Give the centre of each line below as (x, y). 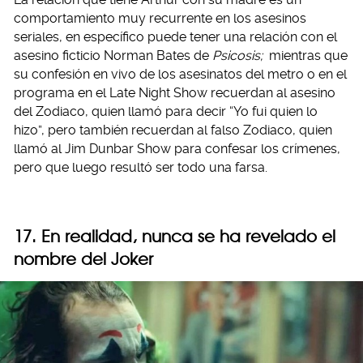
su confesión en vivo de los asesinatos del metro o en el (180, 75)
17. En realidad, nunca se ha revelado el (175, 237)
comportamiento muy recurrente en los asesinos (160, 19)
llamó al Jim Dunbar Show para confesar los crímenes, (177, 149)
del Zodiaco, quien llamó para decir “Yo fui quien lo (166, 112)
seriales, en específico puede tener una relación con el (175, 37)
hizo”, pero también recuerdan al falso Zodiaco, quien (173, 130)
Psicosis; (239, 56)
